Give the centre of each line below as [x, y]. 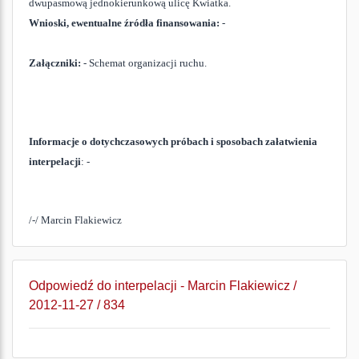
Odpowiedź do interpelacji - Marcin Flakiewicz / [163, 286]
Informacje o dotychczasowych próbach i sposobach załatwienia [173, 141]
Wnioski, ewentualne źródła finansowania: [124, 23]
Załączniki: [55, 63]
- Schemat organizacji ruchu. [144, 63]
